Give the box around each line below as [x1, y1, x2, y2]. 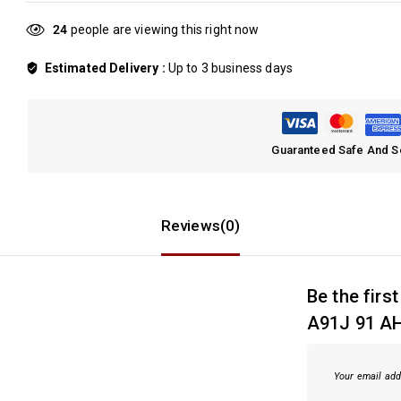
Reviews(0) [160, 217, 241, 235]
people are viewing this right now [67, 22, 260, 38]
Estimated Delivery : [44, 61, 168, 76]
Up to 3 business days [167, 61, 293, 76]
